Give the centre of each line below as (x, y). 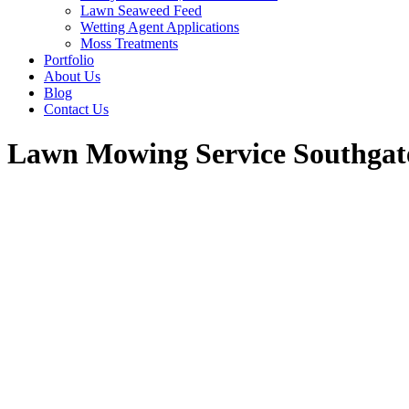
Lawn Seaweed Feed (141, 10)
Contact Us (76, 109)
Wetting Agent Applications (160, 27)
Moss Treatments (129, 43)
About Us (72, 76)
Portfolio (69, 60)
